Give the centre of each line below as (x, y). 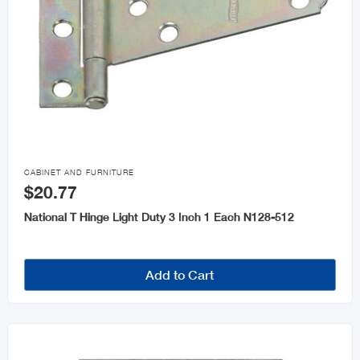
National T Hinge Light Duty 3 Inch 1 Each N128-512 (159, 217)
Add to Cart (180, 275)
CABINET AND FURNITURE (79, 173)
